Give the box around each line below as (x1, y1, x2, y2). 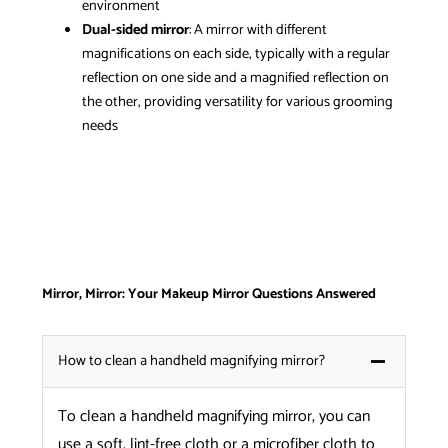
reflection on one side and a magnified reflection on (81, 65, 389, 90)
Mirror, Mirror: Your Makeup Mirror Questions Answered (41, 283, 376, 307)
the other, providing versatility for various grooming (81, 89, 393, 114)
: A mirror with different (188, 17, 327, 42)
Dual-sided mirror (81, 17, 189, 42)
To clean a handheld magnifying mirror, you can (57, 403, 370, 431)
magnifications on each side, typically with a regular (81, 41, 390, 66)
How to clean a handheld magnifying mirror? (57, 349, 325, 374)
